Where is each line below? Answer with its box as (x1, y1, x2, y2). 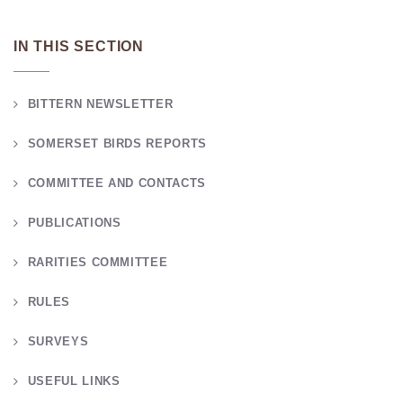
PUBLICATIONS (27, 216, 121, 230)
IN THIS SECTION (13, 39, 144, 55)
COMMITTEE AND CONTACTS (27, 176, 206, 191)
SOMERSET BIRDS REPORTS (27, 137, 207, 151)
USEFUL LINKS (27, 374, 121, 389)
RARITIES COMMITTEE (27, 255, 168, 270)
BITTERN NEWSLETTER (27, 97, 174, 112)
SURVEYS (27, 335, 89, 349)
